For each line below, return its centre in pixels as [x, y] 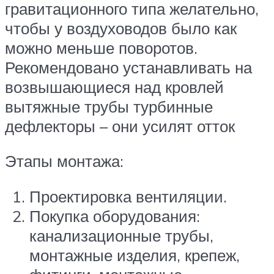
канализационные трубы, [121, 235]
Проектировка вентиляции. [128, 196]
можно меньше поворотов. [101, 47]
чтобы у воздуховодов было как [121, 28]
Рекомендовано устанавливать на [128, 67]
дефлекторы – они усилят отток [120, 126]
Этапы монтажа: [64, 161]
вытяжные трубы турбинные [109, 106]
